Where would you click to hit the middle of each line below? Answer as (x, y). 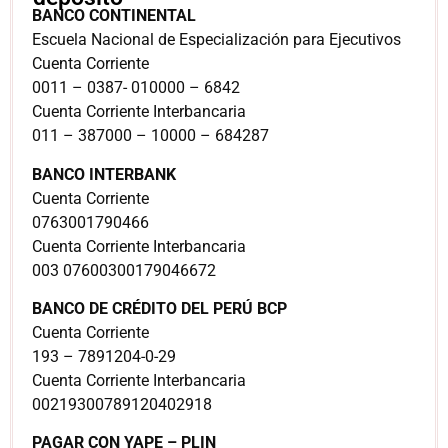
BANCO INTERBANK (104, 174)
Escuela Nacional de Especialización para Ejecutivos (216, 40)
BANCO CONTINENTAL (114, 16)
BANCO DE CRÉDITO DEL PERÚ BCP (159, 308)
